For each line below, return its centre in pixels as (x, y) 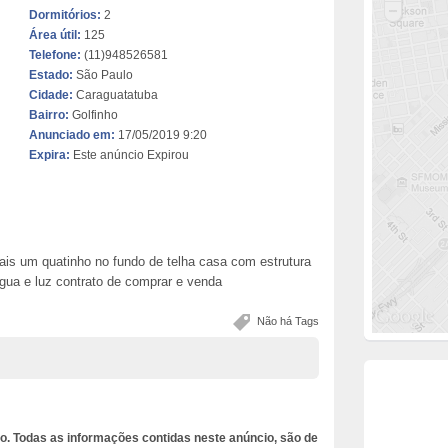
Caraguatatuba (115, 95)
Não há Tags (288, 321)
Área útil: (55, 35)
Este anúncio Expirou (129, 155)
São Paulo (103, 75)
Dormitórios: (65, 15)
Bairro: (49, 115)
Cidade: (51, 95)
